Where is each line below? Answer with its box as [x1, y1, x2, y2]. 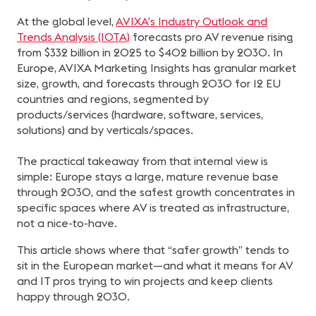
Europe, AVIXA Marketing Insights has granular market [17, 61, 296, 75]
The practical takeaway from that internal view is [17, 154, 268, 168]
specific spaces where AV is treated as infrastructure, [17, 200, 289, 214]
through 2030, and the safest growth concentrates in [17, 185, 295, 199]
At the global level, [17, 14, 116, 28]
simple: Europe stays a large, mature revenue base [17, 169, 279, 183]
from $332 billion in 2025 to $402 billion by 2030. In [17, 45, 283, 59]
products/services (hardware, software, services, [17, 107, 263, 121]
